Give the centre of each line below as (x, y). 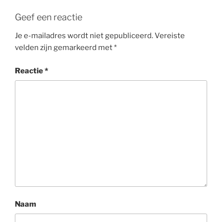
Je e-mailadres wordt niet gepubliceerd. (84, 36)
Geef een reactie (49, 17)
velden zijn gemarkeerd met (64, 48)
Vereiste (170, 36)
